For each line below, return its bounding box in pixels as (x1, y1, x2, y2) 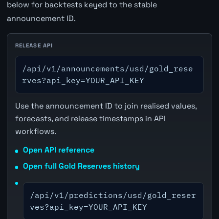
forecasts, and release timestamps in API (15, 113, 166, 124)
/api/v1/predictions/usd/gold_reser (30, 190, 197, 200)
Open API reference (22, 145, 94, 155)
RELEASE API (15, 42, 53, 49)
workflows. (15, 126, 56, 136)
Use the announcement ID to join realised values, (15, 100, 197, 111)
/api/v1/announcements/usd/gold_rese (22, 64, 194, 74)
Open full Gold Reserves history (22, 160, 140, 171)
